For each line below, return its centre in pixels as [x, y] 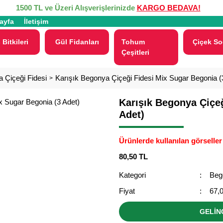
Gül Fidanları [77, 42]
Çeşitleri [135, 52]
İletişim [36, 21]
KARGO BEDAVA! [168, 8]
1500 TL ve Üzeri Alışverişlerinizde [76, 8]
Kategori [132, 175]
